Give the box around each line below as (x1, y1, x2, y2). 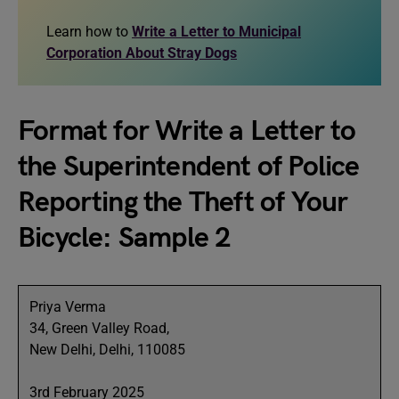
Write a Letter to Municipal (132, 23, 301, 40)
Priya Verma (29, 298, 106, 315)
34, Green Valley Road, (29, 320, 169, 337)
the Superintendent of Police (18, 150, 360, 184)
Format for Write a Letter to (18, 114, 356, 149)
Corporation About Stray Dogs (46, 45, 237, 61)
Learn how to (46, 23, 132, 40)
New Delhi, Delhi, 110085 (29, 341, 185, 358)
